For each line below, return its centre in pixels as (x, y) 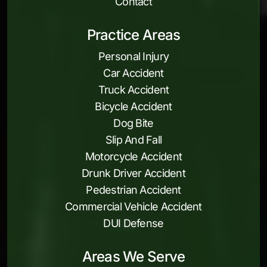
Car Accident (133, 73)
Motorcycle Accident (133, 156)
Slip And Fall (133, 140)
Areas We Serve (133, 257)
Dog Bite (133, 123)
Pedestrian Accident (133, 190)
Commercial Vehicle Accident (133, 207)
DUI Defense (133, 223)
